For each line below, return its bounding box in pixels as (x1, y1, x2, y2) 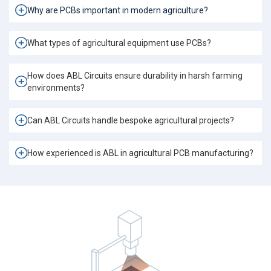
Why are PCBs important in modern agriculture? (27, 5, 208, 15)
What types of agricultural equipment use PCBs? (27, 38, 211, 48)
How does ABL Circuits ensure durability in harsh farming (27, 70, 243, 80)
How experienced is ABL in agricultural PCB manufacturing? (27, 148, 253, 158)
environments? (27, 82, 85, 93)
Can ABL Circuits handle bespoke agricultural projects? (27, 115, 234, 125)
